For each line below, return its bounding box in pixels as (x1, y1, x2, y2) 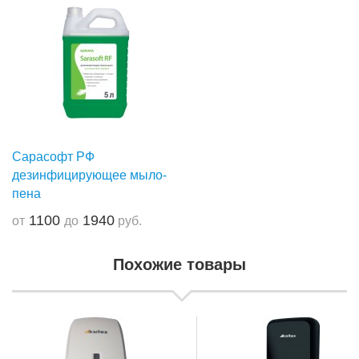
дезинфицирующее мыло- (12, 168, 167, 182)
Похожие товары (113, 256, 246, 273)
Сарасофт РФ (12, 150, 95, 163)
